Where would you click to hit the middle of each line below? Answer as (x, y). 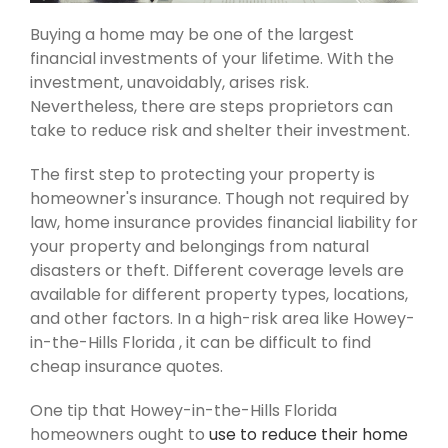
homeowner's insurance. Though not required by (219, 198)
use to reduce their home (308, 434)
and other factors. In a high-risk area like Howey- (222, 318)
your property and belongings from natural (199, 246)
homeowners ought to (119, 434)
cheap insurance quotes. (126, 366)
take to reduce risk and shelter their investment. (220, 130)
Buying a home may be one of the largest (192, 34)
